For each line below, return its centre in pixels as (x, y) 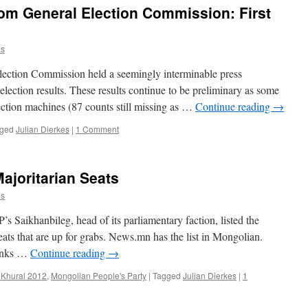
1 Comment (97, 129)
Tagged (167, 275)
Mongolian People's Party (99, 275)
